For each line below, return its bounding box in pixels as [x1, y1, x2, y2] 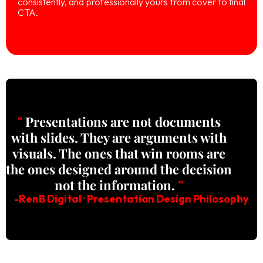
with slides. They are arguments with [11, 128, 227, 146]
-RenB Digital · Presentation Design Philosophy [14, 191, 249, 205]
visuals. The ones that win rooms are [12, 144, 226, 162]
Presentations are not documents [22, 112, 221, 130]
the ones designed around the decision [6, 160, 232, 178]
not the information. [54, 176, 178, 194]
